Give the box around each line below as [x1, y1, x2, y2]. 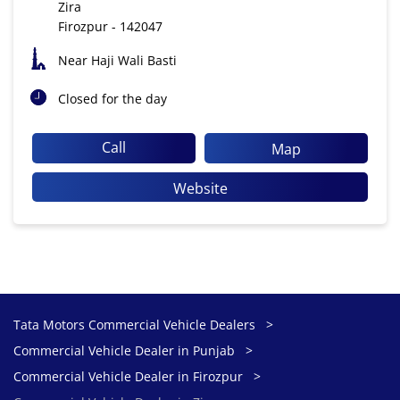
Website [172, 178, 228, 198]
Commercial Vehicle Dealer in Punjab [13, 342, 235, 360]
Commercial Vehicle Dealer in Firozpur [13, 368, 243, 386]
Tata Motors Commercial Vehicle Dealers [13, 316, 259, 334]
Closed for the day [58, 89, 167, 107]
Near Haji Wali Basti [58, 51, 177, 69]
